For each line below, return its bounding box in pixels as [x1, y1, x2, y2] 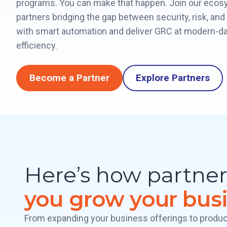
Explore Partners [136, 72, 210, 84]
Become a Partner [29, 72, 109, 84]
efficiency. [16, 40, 57, 51]
